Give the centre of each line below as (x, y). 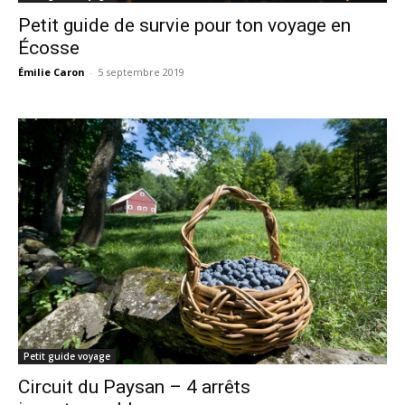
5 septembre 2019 (141, 72)
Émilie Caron (52, 72)
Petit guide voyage (67, 356)
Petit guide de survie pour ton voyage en (184, 26)
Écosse (49, 48)
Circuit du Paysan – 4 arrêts (134, 386)
